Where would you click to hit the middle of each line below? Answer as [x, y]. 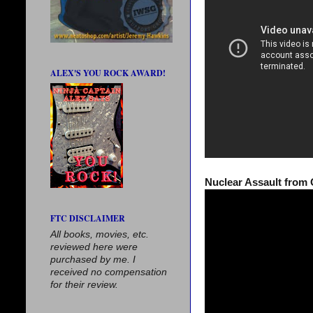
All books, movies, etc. [100, 234]
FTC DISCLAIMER [88, 218]
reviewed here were [94, 247]
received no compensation [109, 272]
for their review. [84, 285]
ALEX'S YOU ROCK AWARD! [108, 73]
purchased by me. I [93, 260]
